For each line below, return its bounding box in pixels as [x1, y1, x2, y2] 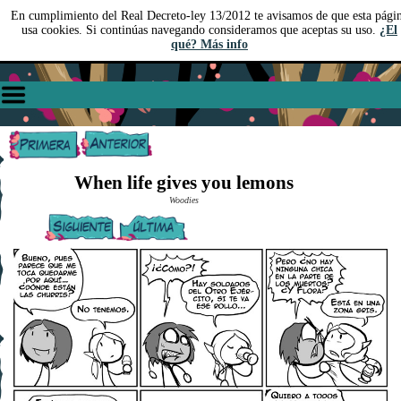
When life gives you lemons [73, 172, 294, 193]
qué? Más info [171, 38, 248, 51]
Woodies [168, 195, 199, 205]
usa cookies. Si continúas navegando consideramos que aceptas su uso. [21, 23, 380, 37]
